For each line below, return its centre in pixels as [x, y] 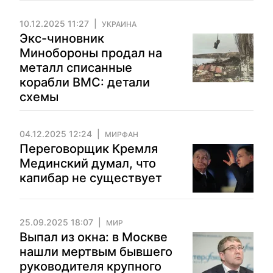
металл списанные [76, 68]
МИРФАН [122, 134]
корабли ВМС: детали [85, 82]
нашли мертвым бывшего [96, 252]
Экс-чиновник [62, 38]
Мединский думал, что [88, 163]
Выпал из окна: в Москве [94, 237]
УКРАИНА [119, 24]
